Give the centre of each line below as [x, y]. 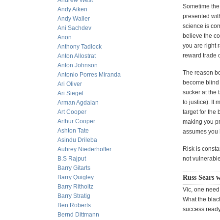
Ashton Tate [73, 131]
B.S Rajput [72, 159]
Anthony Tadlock [80, 47]
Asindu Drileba [77, 140]
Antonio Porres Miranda [89, 75]
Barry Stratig [74, 196]
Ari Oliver [70, 84]
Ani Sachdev [74, 28]
